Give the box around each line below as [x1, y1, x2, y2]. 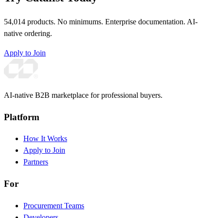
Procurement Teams [23, 201, 84, 210]
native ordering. [4, 29, 52, 38]
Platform [4, 111, 39, 122]
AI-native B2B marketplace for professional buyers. [4, 91, 163, 100]
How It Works [23, 134, 67, 143]
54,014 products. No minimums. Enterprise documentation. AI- [4, 18, 198, 26]
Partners [23, 158, 48, 166]
